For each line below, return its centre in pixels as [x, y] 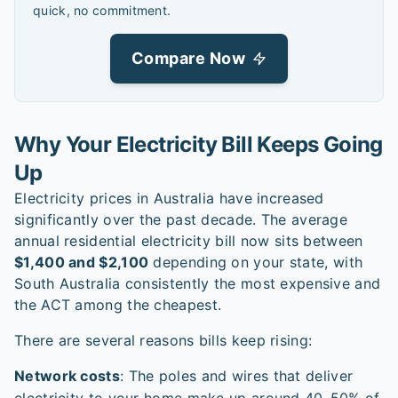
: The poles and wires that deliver [236, 376]
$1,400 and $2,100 [82, 262]
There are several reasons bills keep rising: [163, 340]
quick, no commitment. [102, 10]
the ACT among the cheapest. [118, 305]
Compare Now [188, 58]
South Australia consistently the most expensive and [198, 283]
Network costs [67, 376]
